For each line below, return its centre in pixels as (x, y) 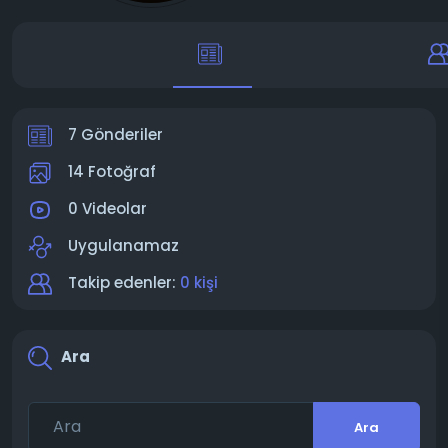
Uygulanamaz (123, 245)
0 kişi (199, 282)
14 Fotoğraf (112, 171)
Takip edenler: (124, 282)
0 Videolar (107, 208)
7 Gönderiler (115, 134)
